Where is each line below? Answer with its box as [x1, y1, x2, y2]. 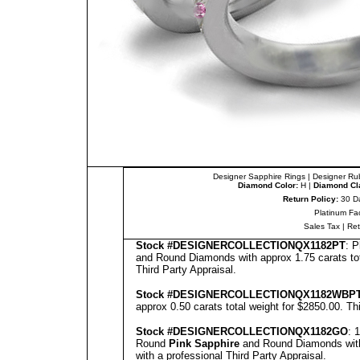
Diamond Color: [238, 181, 298, 190]
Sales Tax [304, 222, 340, 231]
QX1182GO [295, 325, 348, 337]
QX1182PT [295, 239, 346, 252]
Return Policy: [282, 194, 338, 203]
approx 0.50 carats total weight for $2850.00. [136, 301, 346, 313]
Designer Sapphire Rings [213, 172, 305, 181]
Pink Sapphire [169, 337, 239, 350]
